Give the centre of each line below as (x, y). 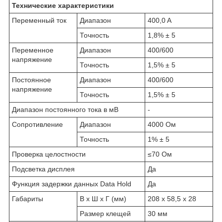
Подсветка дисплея (43, 169)
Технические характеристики (63, 5)
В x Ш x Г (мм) (103, 198)
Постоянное (31, 80)
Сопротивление (37, 124)
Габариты (28, 198)
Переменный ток (39, 20)
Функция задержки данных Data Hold (72, 184)
